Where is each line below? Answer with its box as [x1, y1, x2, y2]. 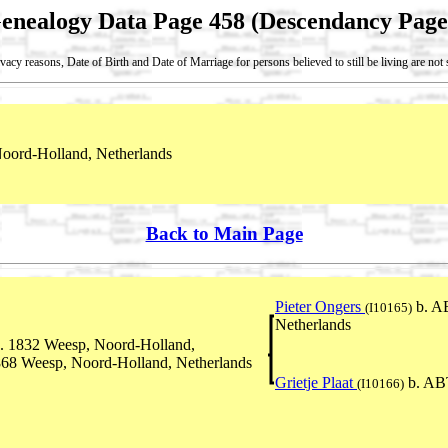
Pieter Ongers [275, 298, 365, 316]
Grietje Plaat [275, 374, 357, 392]
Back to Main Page [145, 222, 303, 244]
